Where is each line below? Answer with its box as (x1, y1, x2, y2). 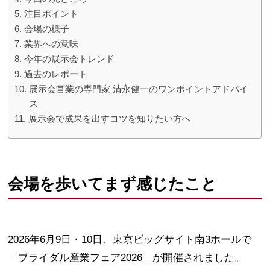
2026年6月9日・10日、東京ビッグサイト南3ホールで (8, 233, 252, 245)
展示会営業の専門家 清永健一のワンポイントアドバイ (28, 83, 248, 94)
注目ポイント (24, 8, 78, 19)
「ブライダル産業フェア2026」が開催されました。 (8, 251, 245, 263)
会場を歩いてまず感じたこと (8, 174, 218, 193)
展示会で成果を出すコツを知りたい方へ (28, 113, 191, 124)
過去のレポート (24, 68, 87, 79)
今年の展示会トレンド (24, 53, 115, 64)
